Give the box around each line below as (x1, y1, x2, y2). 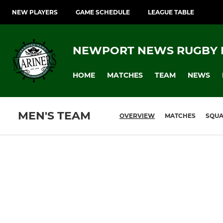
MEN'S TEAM (18, 109, 91, 123)
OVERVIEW (119, 112, 155, 120)
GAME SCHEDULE (76, 8, 130, 16)
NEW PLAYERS (12, 8, 58, 16)
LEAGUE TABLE (148, 8, 194, 16)
